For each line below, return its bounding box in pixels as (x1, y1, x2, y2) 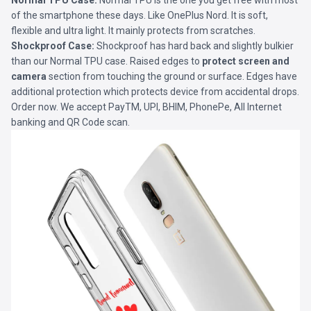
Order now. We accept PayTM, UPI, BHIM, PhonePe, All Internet (11, 101, 282, 112)
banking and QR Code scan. (11, 117, 132, 128)
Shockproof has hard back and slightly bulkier (94, 40, 294, 51)
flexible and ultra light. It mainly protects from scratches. (11, 25, 255, 36)
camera (11, 71, 47, 82)
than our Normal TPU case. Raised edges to (11, 56, 202, 67)
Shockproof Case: (11, 40, 94, 51)
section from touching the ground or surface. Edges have (47, 71, 297, 82)
